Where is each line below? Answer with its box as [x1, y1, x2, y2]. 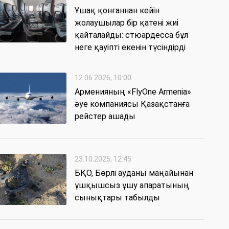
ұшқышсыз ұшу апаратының [75, 180, 189, 191]
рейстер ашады [75, 111, 135, 122]
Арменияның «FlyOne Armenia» [75, 87, 191, 97]
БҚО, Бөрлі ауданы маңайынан [75, 168, 193, 178]
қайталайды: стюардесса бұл [75, 30, 188, 40]
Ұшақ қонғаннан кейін [75, 6, 159, 16]
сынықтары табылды [75, 193, 160, 203]
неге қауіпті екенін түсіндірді [75, 42, 186, 53]
